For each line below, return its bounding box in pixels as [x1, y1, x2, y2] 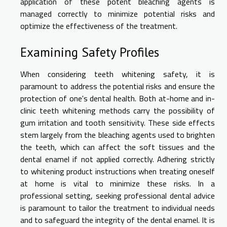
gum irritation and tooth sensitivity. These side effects [20, 116, 215, 129]
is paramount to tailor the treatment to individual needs [20, 201, 215, 214]
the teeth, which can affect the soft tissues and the [20, 140, 215, 153]
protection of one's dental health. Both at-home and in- [20, 92, 215, 104]
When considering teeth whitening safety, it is [20, 67, 215, 80]
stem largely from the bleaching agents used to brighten [20, 128, 215, 141]
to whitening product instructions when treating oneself [20, 165, 215, 177]
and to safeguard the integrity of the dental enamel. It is [20, 213, 215, 226]
